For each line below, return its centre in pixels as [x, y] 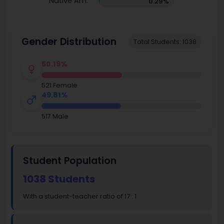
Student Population [70, 161]
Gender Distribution [69, 42]
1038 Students [59, 179]
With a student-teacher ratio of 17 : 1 [80, 196]
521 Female [59, 85]
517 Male [55, 116]
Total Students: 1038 [165, 42]
